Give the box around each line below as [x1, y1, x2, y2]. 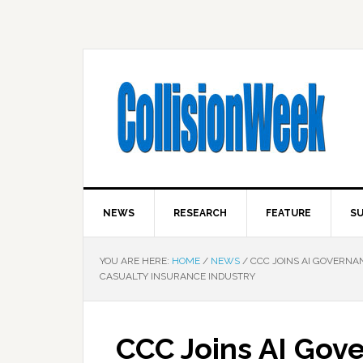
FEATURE [266, 207, 311, 219]
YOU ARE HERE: [100, 255, 172, 267]
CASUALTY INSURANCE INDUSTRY [100, 271, 255, 282]
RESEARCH [173, 207, 227, 219]
